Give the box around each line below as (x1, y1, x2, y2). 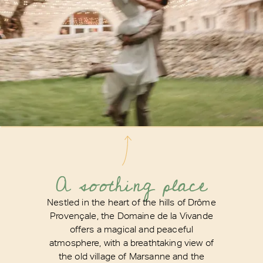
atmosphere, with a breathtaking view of (49, 237, 214, 248)
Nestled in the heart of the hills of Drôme (47, 196, 216, 207)
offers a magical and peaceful (69, 223, 194, 234)
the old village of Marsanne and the (58, 250, 205, 261)
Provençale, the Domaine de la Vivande (50, 210, 213, 221)
